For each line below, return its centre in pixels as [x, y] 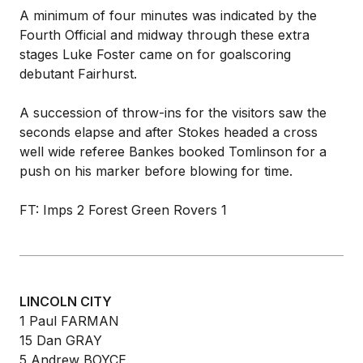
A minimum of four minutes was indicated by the [168, 15]
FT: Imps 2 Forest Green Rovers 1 [123, 210]
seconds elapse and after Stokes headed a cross [169, 132]
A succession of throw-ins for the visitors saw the [173, 113]
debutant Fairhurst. [78, 74]
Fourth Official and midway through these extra [164, 35]
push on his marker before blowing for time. [156, 171]
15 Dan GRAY [61, 340]
